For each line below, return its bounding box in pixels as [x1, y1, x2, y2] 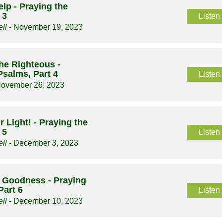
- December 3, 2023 [7, 139, 79, 148]
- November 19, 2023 [7, 23, 83, 32]
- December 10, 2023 [7, 197, 83, 206]
